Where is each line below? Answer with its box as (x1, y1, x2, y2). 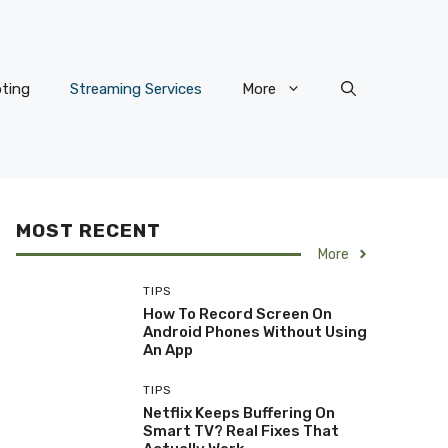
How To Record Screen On (142, 304, 332, 323)
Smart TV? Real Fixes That (142, 421, 339, 440)
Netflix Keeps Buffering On (142, 403, 335, 422)
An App (142, 340, 193, 359)
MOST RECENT (16, 218, 161, 242)
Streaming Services (70, 79, 202, 98)
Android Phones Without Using (142, 322, 367, 341)
